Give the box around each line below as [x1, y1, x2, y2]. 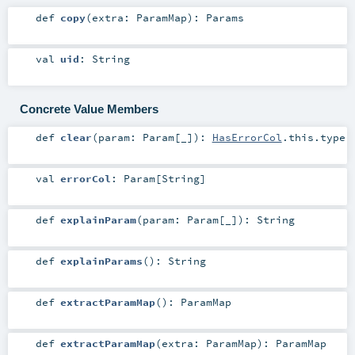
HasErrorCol [212, 130, 282, 143]
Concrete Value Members [19, 101, 158, 116]
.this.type [281, 130, 345, 143]
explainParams [59, 254, 143, 267]
